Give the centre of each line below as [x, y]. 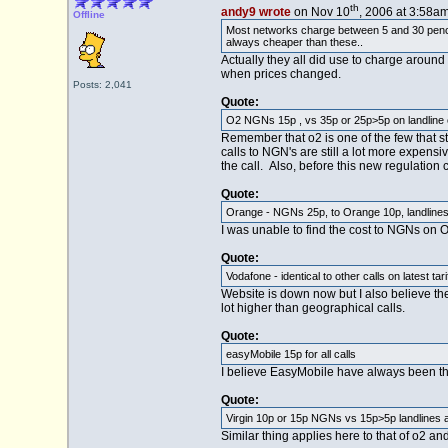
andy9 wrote [255, 12]
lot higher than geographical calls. [312, 308]
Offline [88, 14]
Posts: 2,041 [102, 84]
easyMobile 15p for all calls [290, 354]
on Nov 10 [320, 12]
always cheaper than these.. [294, 42]
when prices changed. [280, 74]
